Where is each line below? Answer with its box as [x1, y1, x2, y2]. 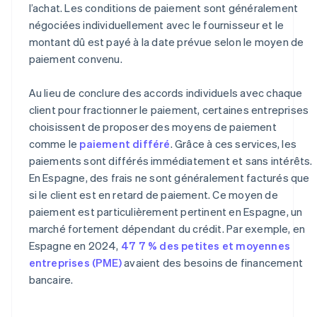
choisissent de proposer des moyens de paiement [28, 119, 277, 134]
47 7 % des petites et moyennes [120, 238, 290, 253]
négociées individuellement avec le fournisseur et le [28, 17, 284, 32]
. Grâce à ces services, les [170, 136, 296, 151]
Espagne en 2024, [28, 238, 121, 253]
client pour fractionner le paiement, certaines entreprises [28, 102, 309, 117]
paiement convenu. [28, 51, 122, 66]
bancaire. [28, 272, 74, 287]
